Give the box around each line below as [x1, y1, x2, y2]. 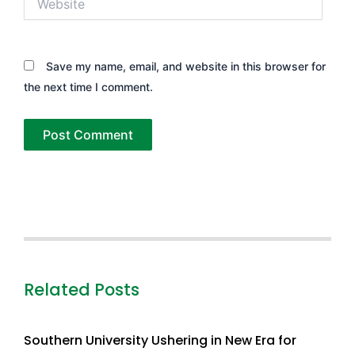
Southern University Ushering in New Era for [24, 331, 296, 350]
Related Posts [24, 277, 139, 301]
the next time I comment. [24, 79, 153, 94]
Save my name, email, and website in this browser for [46, 59, 326, 73]
